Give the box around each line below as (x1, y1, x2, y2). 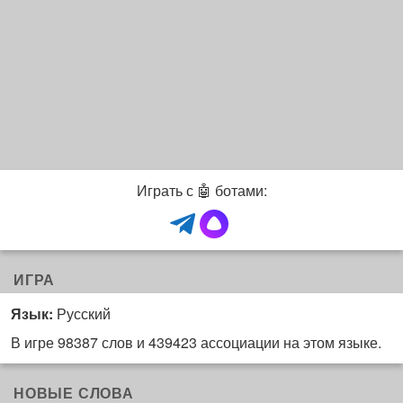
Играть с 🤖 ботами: (136, 180, 267, 201)
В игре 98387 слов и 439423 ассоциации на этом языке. (11, 332, 381, 354)
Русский (53, 303, 111, 325)
